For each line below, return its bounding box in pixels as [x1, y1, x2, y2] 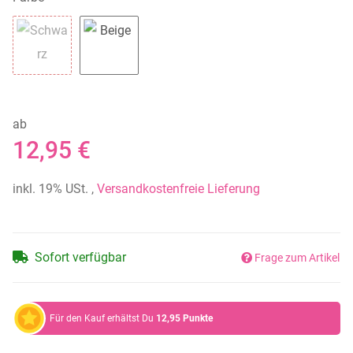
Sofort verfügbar [35, 249, 126, 265]
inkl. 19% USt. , [13, 180, 97, 196]
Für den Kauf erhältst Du [50, 312, 156, 324]
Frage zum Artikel [255, 251, 340, 265]
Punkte [183, 312, 213, 324]
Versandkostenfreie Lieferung [97, 180, 260, 196]
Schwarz [41, 76, 90, 92]
